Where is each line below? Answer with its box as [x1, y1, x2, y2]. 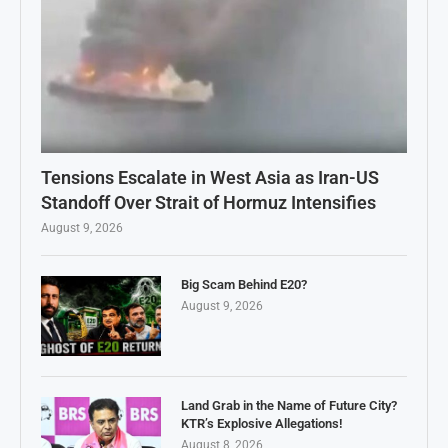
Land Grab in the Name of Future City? [181, 398, 397, 414]
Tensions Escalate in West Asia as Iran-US [41, 167, 379, 189]
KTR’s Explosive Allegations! [181, 416, 342, 432]
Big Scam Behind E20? [181, 277, 307, 293]
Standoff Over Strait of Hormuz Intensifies [41, 192, 376, 214]
